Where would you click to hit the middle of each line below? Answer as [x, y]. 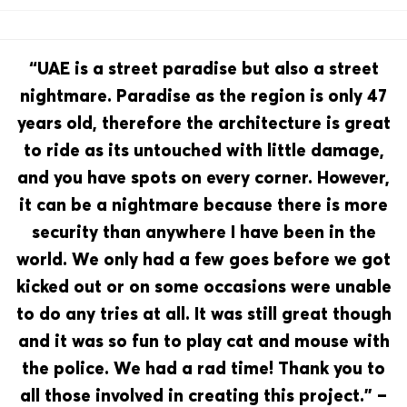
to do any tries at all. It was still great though [203, 313]
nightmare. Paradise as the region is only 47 [203, 95]
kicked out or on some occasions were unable [203, 286]
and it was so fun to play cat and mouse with [203, 340]
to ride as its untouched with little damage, [203, 149]
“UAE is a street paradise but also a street [203, 68]
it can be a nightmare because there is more [203, 204]
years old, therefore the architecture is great [203, 122]
